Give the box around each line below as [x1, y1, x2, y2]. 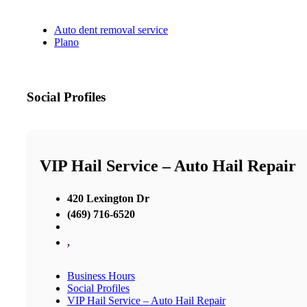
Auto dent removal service [54, 24, 168, 36]
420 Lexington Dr [67, 192, 149, 204]
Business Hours [67, 269, 135, 282]
